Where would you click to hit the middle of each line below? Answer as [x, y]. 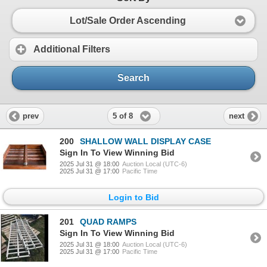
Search [133, 78]
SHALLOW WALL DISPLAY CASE [145, 141]
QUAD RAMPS [108, 222]
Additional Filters [72, 49]
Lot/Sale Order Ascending [128, 20]
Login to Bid [133, 197]
